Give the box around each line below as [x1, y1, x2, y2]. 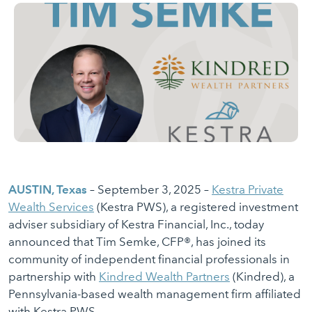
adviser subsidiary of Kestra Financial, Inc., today [8, 217, 264, 231]
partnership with [8, 270, 99, 283]
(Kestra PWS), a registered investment [94, 200, 298, 214]
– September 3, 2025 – [87, 182, 212, 196]
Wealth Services [8, 200, 94, 214]
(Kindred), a [230, 270, 295, 283]
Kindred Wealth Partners [99, 270, 230, 283]
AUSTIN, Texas [8, 182, 87, 196]
